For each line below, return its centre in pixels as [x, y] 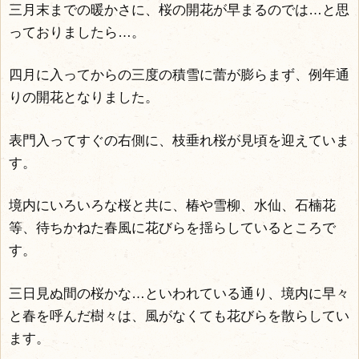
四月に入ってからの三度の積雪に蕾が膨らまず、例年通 [179, 75]
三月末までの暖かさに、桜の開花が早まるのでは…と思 [179, 10]
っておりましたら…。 [77, 32]
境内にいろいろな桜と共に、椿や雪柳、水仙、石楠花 [172, 206]
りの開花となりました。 [84, 97]
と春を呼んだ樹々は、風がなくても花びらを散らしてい [179, 316]
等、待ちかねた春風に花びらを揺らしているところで [172, 228]
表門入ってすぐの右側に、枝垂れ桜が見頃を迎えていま [179, 140]
